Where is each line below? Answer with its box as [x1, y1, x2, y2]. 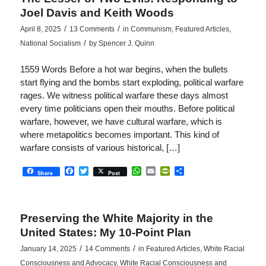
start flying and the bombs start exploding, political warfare [20, 77, 243, 87]
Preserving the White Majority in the [20, 212, 213, 224]
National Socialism [20, 39, 81, 48]
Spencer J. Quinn [98, 39, 154, 48]
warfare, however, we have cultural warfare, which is [20, 116, 222, 126]
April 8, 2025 [20, 25, 61, 34]
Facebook [74, 165, 116, 176]
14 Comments [84, 245, 130, 253]
